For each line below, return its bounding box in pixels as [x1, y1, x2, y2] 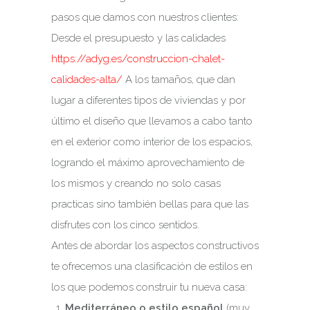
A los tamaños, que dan [122, 73, 235, 86]
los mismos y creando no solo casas [51, 177, 221, 190]
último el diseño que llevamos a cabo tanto [51, 115, 253, 127]
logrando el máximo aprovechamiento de [51, 156, 244, 169]
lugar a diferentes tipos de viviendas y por [51, 94, 246, 107]
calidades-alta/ [51, 73, 122, 86]
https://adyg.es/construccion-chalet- [51, 53, 225, 65]
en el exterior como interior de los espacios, [51, 136, 253, 148]
